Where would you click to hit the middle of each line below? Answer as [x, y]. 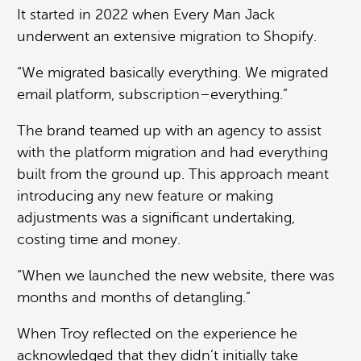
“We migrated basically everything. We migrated [173, 72]
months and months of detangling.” [136, 297]
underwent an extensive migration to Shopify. [167, 36]
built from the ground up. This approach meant [173, 174]
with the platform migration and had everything [172, 152]
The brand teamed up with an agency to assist [169, 130]
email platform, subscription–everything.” [154, 94]
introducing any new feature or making [145, 195]
